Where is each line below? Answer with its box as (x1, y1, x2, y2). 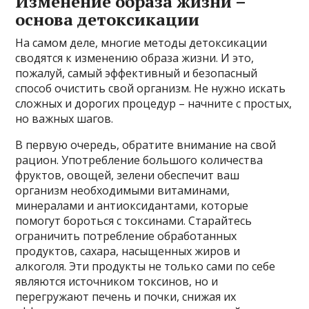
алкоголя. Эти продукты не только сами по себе (15, 258, 276, 274)
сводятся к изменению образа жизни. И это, (15, 50, 255, 66)
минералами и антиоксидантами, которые (15, 197, 249, 213)
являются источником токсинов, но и (15, 273, 219, 289)
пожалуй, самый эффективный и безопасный (15, 65, 258, 81)
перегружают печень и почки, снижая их (15, 288, 237, 304)
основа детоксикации (15, 8, 200, 30)
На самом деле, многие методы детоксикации (15, 34, 268, 50)
